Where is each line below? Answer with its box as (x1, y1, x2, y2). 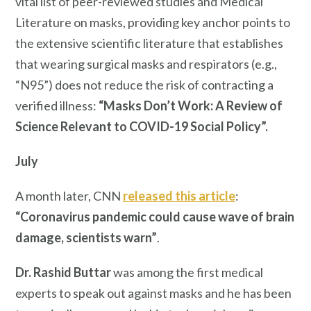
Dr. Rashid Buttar (15, 264, 111, 280)
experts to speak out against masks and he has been (15, 285, 292, 301)
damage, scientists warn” (15, 229, 157, 245)
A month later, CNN (15, 187, 123, 203)
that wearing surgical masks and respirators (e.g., (15, 56, 277, 72)
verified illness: (15, 98, 96, 114)
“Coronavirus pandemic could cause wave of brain (15, 208, 294, 224)
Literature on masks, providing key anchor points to (15, 15, 290, 31)
